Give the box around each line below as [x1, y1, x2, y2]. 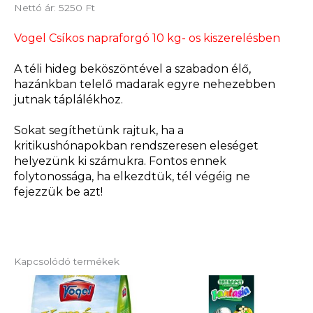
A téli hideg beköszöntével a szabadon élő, [14, 62, 251, 76]
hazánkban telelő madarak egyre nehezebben [14, 78, 275, 92]
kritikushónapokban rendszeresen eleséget [14, 139, 259, 153]
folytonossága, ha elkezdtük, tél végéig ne [14, 170, 250, 184]
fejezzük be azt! [14, 185, 103, 199]
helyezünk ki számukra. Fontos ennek [14, 154, 226, 168]
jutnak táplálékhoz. [14, 93, 126, 107]
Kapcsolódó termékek [14, 255, 119, 267]
